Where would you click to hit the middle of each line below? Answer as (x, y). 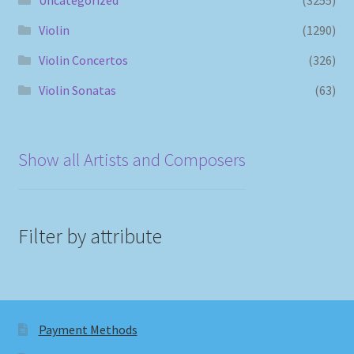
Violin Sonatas (77, 90)
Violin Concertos (83, 60)
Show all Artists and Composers (132, 160)
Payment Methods (88, 329)
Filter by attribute (90, 237)
